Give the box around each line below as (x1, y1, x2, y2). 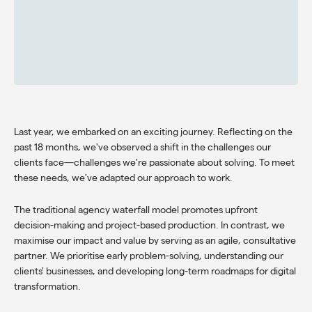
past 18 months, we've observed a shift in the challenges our (14, 141, 271, 153)
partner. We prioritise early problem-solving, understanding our (14, 249, 283, 261)
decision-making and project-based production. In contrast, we (14, 219, 285, 231)
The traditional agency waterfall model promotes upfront (14, 203, 258, 215)
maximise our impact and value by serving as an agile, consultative (14, 234, 296, 246)
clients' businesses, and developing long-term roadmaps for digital (14, 265, 296, 276)
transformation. (14, 280, 81, 292)
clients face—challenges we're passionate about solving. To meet (14, 156, 295, 168)
